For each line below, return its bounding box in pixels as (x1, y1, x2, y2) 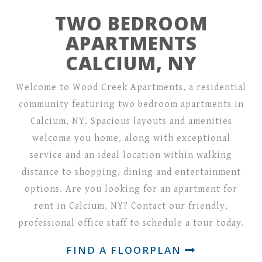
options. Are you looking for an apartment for (25, 184, 237, 195)
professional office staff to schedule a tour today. (18, 218, 244, 229)
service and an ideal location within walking (30, 150, 232, 161)
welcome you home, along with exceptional (32, 133, 230, 144)
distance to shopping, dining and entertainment (21, 167, 241, 178)
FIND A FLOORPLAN (66, 243, 185, 257)
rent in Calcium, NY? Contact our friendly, (34, 201, 228, 212)
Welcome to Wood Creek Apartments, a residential (16, 82, 246, 93)
